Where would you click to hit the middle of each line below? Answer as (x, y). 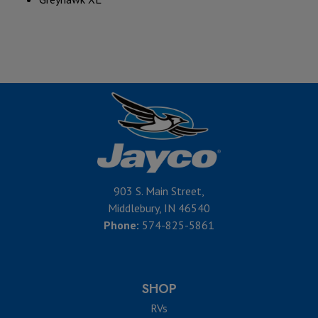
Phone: (121, 225)
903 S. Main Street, (159, 191)
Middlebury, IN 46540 (159, 208)
